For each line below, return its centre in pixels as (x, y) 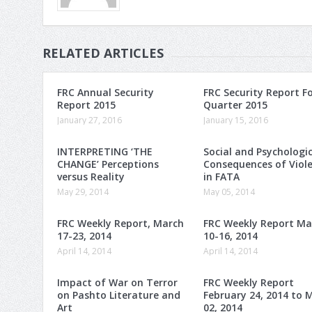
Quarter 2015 (235, 104)
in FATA (221, 176)
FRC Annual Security (106, 92)
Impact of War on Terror (117, 282)
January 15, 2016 (236, 120)
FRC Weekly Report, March (120, 223)
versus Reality (91, 176)
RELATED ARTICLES (103, 53)
